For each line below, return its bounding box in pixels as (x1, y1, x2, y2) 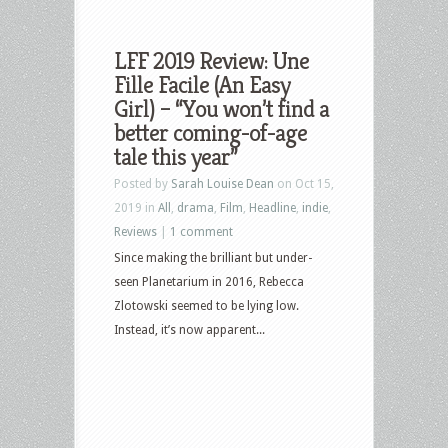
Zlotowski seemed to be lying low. (114, 298, 299, 313)
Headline (249, 200, 296, 215)
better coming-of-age (114, 117, 307, 148)
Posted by (114, 176, 171, 191)
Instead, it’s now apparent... (114, 322, 265, 337)
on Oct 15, (274, 176, 334, 191)
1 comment (170, 224, 233, 239)
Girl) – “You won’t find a (114, 93, 329, 124)
